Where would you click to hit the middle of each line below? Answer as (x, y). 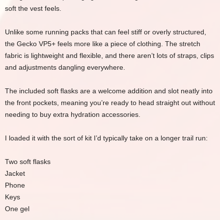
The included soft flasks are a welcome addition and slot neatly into (109, 91)
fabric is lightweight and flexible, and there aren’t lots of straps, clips (110, 55)
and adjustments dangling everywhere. (65, 67)
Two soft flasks (28, 161)
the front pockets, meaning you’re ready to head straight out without (110, 102)
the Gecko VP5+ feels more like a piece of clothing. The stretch (103, 43)
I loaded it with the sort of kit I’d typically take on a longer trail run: (106, 138)
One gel (17, 208)
